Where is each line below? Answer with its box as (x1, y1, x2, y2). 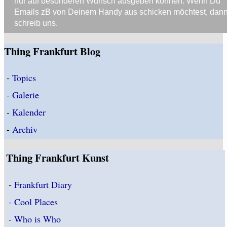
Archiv (12, 123, 37, 136)
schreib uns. (14, 19, 58, 28)
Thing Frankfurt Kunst (6, 150, 109, 166)
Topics (12, 71, 36, 84)
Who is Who (14, 212, 61, 225)
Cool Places (14, 195, 58, 208)
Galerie (12, 89, 39, 101)
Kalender (12, 106, 46, 119)
